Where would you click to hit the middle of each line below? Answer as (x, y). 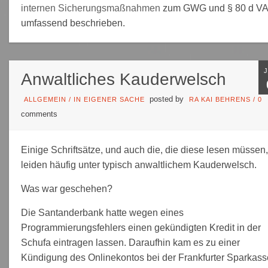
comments (39, 114)
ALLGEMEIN (45, 99)
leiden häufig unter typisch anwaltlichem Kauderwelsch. (138, 165)
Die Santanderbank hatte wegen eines (102, 212)
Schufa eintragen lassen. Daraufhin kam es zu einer (130, 242)
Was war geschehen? (66, 188)
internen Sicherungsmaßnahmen (92, 8)
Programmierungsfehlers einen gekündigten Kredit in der (141, 227)
